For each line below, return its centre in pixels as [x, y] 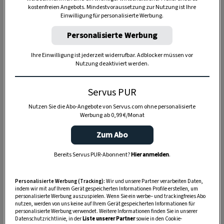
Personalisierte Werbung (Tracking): [60, 181]
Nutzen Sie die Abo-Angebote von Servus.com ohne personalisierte [112, 106]
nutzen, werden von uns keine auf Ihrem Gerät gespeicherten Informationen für [105, 203]
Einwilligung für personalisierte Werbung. [112, 15]
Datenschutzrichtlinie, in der [48, 218]
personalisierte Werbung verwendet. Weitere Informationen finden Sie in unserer [106, 211]
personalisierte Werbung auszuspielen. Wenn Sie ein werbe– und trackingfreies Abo [110, 196]
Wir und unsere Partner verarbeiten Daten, [154, 181]
